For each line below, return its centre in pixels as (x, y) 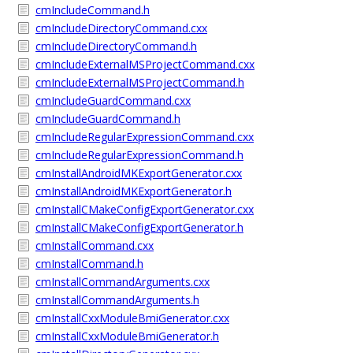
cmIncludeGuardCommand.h (108, 119)
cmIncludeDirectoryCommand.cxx (121, 28)
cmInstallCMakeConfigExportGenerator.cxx (145, 209)
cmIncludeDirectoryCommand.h (116, 46)
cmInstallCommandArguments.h (117, 300)
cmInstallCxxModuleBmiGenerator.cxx (132, 318)
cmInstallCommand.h (89, 264)
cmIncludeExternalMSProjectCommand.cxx (145, 64)
